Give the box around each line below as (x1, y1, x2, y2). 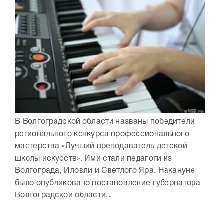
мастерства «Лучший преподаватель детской (15, 143, 187, 150)
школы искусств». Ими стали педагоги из (15, 155, 172, 163)
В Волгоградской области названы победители (15, 118, 195, 126)
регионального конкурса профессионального (15, 131, 189, 138)
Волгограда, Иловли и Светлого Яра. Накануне (15, 167, 195, 175)
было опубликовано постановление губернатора (15, 180, 200, 187)
